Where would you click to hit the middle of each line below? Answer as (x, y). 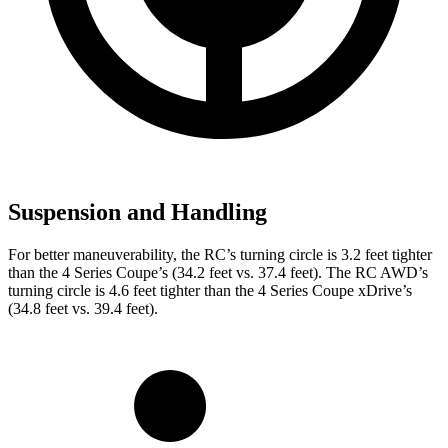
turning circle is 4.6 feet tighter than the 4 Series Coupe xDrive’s (210, 290)
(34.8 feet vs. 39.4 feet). (83, 308)
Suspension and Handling (137, 211)
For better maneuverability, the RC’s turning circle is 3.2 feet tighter (220, 254)
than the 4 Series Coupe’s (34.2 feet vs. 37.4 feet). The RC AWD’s (218, 272)
